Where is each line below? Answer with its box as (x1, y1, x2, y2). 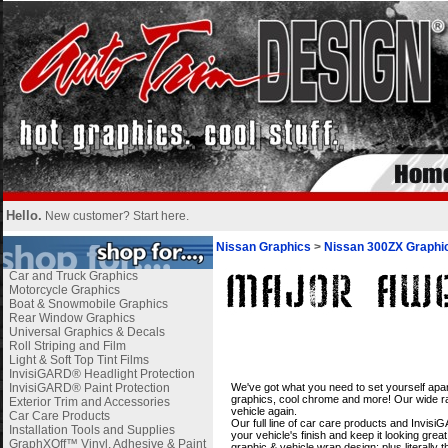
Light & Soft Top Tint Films (8, 353, 149, 367)
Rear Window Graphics (8, 311, 135, 325)
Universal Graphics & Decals (8, 325, 165, 339)
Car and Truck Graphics (8, 269, 138, 283)
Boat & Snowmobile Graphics (8, 297, 168, 311)
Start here (132, 209, 186, 223)
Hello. (5, 208, 42, 223)
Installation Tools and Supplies (8, 423, 175, 437)
